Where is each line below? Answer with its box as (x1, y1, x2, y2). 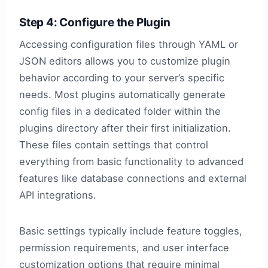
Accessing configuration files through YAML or (19, 38, 238, 50)
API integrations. (19, 188, 96, 201)
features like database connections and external (19, 172, 246, 184)
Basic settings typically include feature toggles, (19, 224, 242, 237)
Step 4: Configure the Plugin (19, 16, 170, 30)
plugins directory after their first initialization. (19, 121, 231, 134)
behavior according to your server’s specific (19, 71, 224, 84)
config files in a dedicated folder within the (19, 105, 221, 117)
